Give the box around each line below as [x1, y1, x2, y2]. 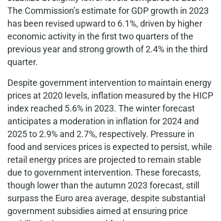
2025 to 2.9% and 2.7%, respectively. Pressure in [7, 129, 194, 139]
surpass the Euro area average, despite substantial [7, 193, 205, 203]
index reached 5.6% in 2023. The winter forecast [7, 103, 195, 113]
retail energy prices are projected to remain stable [7, 154, 201, 165]
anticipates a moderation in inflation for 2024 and [7, 116, 199, 126]
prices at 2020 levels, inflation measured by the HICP [7, 90, 213, 101]
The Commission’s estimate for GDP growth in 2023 [7, 5, 209, 16]
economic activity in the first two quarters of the [7, 31, 193, 41]
